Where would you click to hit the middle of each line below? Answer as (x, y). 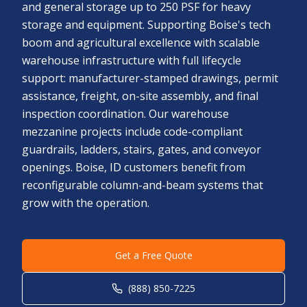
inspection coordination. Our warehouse (125, 114)
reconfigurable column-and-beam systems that (143, 185)
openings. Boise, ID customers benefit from (134, 167)
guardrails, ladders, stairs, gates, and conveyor (142, 149)
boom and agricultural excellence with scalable (141, 42)
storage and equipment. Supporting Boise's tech (146, 25)
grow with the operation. (86, 203)
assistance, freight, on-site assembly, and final (140, 96)
